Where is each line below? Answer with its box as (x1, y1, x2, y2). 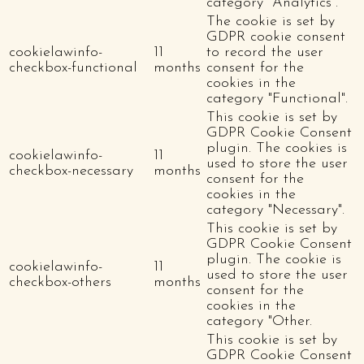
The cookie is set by (206, 13, 335, 29)
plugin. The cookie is (206, 251, 341, 267)
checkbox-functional (9, 59, 137, 76)
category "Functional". (206, 90, 348, 106)
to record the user (206, 44, 323, 60)
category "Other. (206, 313, 312, 329)
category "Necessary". (206, 201, 344, 218)
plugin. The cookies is (206, 140, 347, 156)
